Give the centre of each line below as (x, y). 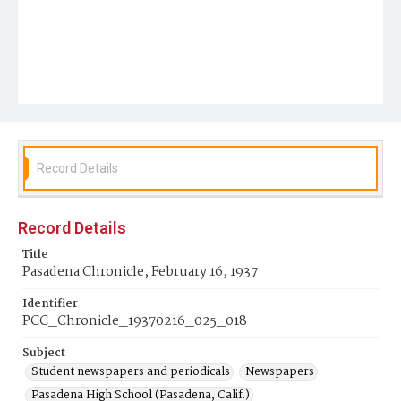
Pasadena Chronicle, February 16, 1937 (140, 272)
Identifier (50, 304)
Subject (44, 353)
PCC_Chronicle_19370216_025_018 (135, 321)
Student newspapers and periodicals (131, 372)
